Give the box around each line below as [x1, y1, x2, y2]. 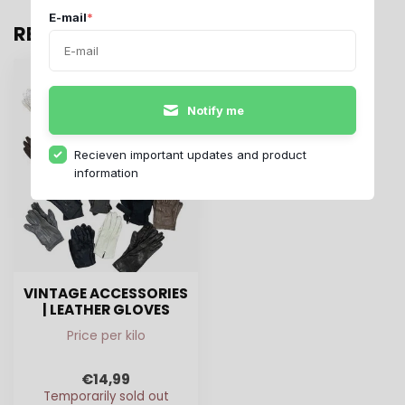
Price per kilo [66, 325, 146, 344]
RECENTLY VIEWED [14, 21, 184, 48]
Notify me [186, 102, 244, 118]
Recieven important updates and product [74, 146, 306, 162]
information [74, 165, 138, 180]
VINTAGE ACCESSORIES [24, 283, 188, 303]
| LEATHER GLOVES [42, 299, 170, 319]
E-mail [49, 9, 87, 24]
